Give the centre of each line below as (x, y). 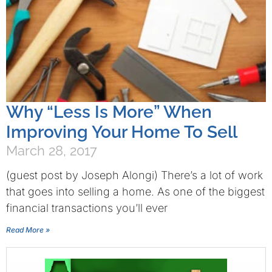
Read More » (28, 230)
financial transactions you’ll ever (87, 208)
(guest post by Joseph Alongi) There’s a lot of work (134, 175)
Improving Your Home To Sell (122, 132)
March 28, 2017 (52, 151)
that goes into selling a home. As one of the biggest (135, 192)
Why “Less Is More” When (109, 112)
